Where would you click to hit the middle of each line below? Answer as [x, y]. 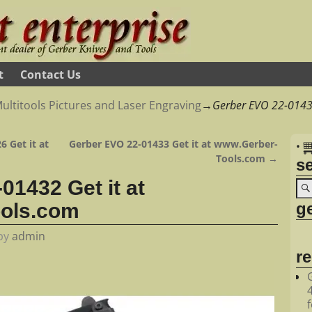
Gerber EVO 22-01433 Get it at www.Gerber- [173, 144]
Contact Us [50, 74]
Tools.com [242, 159]
